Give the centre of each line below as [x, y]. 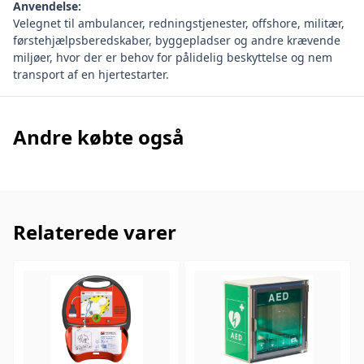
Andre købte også [99, 137]
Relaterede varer [95, 232]
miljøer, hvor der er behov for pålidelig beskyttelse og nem [173, 58]
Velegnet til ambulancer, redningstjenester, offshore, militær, [179, 24]
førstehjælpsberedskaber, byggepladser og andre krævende [177, 41]
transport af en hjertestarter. [91, 75]
